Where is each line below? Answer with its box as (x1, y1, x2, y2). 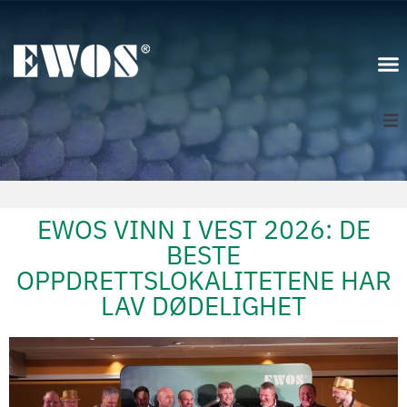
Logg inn (314, 203, 372, 221)
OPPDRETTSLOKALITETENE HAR (15, 263, 392, 297)
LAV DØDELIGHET (101, 289, 306, 323)
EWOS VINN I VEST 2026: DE (36, 213, 371, 246)
